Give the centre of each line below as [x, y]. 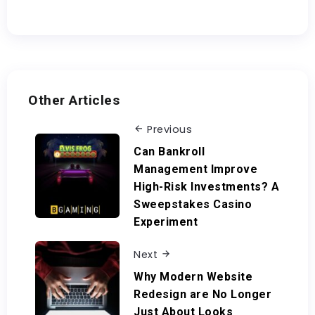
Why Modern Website [193, 276]
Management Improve [195, 169]
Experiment [166, 221]
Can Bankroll [169, 151]
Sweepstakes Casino [193, 204]
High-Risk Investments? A [206, 186]
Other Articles [74, 101]
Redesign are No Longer [202, 294]
